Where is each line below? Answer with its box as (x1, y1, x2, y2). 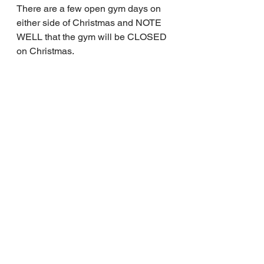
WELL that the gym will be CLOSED (16, 31, 169, 42)
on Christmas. (16, 45, 74, 57)
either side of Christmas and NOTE (16, 16, 164, 28)
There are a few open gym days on (16, 2, 163, 14)
